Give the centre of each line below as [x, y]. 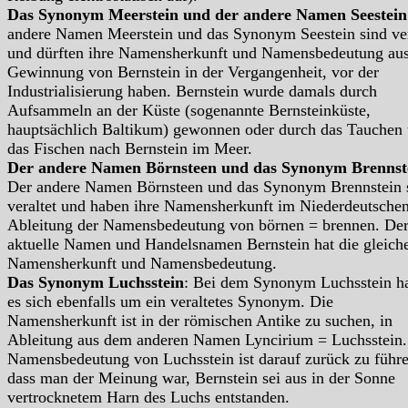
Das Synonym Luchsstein [96, 283]
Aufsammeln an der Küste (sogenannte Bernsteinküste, [189, 111]
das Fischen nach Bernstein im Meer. [132, 149]
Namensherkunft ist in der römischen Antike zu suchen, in [200, 321]
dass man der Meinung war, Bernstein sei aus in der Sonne [201, 378]
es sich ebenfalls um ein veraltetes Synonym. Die [170, 302]
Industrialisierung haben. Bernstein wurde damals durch [192, 92]
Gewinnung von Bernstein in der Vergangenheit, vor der [193, 72]
